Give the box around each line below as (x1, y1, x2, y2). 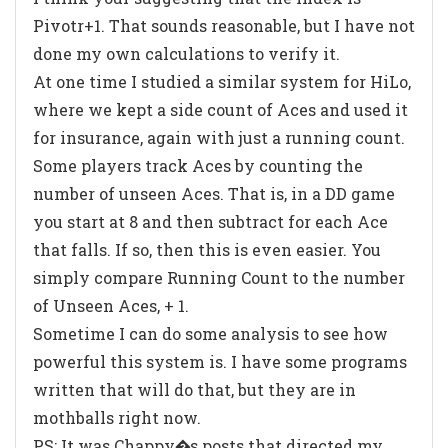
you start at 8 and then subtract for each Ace (33, 210, 388, 232)
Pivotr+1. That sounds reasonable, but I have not (33, 14, 415, 36)
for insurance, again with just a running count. (33, 126, 405, 148)
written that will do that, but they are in (33, 378, 356, 400)
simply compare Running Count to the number (33, 266, 405, 288)
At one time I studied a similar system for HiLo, (33, 70, 411, 92)
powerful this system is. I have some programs (33, 350, 407, 372)
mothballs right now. (33, 406, 201, 428)
